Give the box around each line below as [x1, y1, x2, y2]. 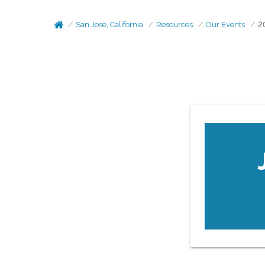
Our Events [206, 20, 245, 29]
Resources [156, 20, 193, 29]
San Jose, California [76, 20, 144, 29]
